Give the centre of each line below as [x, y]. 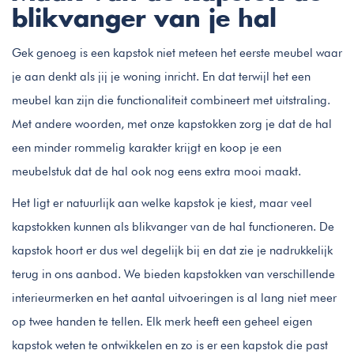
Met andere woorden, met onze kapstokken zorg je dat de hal [172, 124]
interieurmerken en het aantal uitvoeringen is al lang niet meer [174, 298]
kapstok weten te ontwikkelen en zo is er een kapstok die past [170, 345]
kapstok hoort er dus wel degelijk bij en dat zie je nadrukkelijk [172, 250]
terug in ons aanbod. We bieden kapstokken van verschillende [173, 274]
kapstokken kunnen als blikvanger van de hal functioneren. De [173, 226]
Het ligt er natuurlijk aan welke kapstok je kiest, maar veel [162, 203]
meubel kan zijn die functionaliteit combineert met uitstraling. [171, 100]
